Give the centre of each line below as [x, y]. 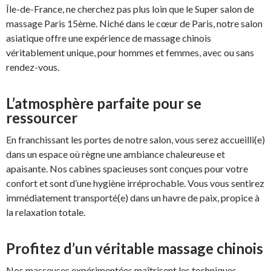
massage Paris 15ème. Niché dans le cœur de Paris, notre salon [134, 24]
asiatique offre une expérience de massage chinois [109, 38]
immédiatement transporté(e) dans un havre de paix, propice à [133, 198]
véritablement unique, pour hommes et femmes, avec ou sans [130, 53]
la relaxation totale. [46, 212]
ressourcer [42, 118]
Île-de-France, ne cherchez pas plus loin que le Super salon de [130, 9]
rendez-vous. [33, 67]
